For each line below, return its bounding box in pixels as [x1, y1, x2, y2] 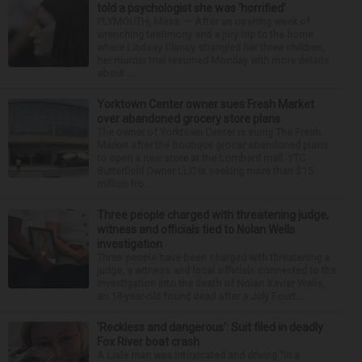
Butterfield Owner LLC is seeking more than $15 [97, 165, 313, 178]
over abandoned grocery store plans [97, 112, 280, 126]
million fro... [97, 178, 151, 191]
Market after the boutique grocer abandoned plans [97, 139, 328, 152]
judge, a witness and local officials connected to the [97, 264, 336, 277]
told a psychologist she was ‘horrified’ [97, 2, 286, 15]
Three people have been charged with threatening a [97, 251, 330, 264]
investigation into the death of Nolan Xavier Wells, [97, 277, 325, 290]
